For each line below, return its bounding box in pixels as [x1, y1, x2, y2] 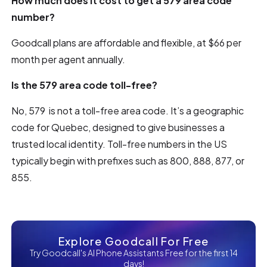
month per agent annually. [11, 53, 126, 66]
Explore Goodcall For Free [58, 234, 209, 248]
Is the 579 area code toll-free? [11, 79, 158, 91]
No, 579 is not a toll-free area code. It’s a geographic [11, 104, 244, 117]
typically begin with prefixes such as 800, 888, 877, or [11, 154, 245, 167]
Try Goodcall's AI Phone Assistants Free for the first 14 [29, 247, 238, 258]
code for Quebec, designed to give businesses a [11, 121, 225, 133]
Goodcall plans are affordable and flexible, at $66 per [11, 36, 242, 49]
